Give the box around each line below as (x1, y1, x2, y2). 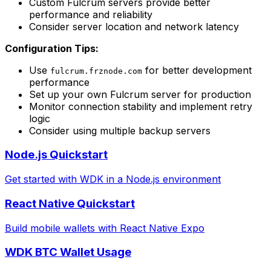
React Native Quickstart (5, 196, 135, 211)
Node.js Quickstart (5, 148, 108, 162)
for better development (142, 64, 252, 76)
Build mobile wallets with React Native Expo (5, 221, 204, 234)
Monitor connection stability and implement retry (29, 100, 252, 113)
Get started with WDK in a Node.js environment (5, 173, 221, 186)
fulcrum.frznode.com (50, 66, 142, 76)
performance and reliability (29, 8, 152, 21)
